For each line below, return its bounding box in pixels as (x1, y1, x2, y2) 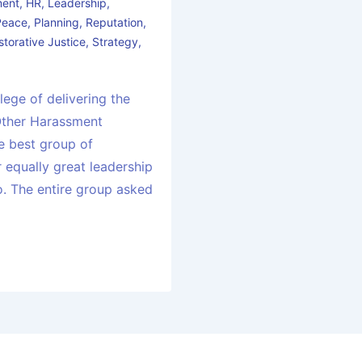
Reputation (86, 15, 144, 30)
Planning (34, 15, 80, 30)
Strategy (92, 35, 139, 49)
